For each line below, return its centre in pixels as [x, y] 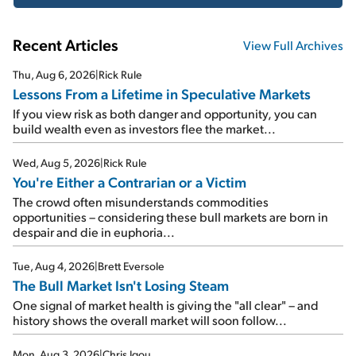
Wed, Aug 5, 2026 [56, 163]
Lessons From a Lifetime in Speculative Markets [162, 94]
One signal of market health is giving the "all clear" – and [166, 305]
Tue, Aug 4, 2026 [54, 266]
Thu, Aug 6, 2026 [54, 75]
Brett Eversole [131, 266]
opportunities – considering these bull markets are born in [170, 217]
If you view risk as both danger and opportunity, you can [165, 114]
